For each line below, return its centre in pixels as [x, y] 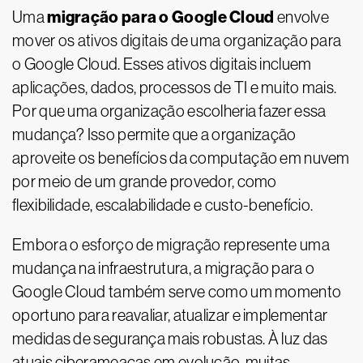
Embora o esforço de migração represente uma [171, 245]
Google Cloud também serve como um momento [177, 292]
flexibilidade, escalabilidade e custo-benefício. [163, 205]
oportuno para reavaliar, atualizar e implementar [170, 315]
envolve [302, 17]
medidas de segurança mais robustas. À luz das [170, 339]
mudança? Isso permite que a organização [154, 135]
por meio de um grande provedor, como [145, 181]
